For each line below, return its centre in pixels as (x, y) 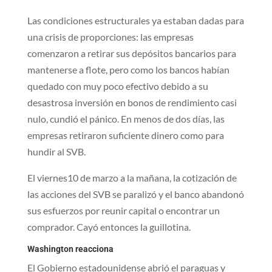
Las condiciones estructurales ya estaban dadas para (135, 20)
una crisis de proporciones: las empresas (110, 36)
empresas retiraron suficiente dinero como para (125, 135)
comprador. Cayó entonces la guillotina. (109, 226)
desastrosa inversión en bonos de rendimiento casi (132, 102)
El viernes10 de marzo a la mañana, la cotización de (132, 177)
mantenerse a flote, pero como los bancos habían (128, 69)
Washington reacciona (70, 249)
